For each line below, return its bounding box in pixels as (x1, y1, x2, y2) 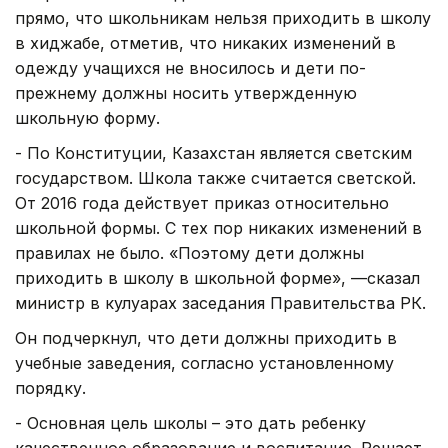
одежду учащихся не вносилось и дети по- (15, 57, 366, 78)
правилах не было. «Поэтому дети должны (15, 242, 364, 263)
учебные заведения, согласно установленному (15, 352, 394, 373)
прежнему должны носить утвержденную (15, 82, 357, 103)
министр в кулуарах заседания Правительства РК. (15, 292, 426, 313)
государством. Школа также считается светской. (15, 167, 416, 188)
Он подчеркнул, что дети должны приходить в (15, 327, 397, 348)
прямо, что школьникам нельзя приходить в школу (15, 7, 431, 28)
